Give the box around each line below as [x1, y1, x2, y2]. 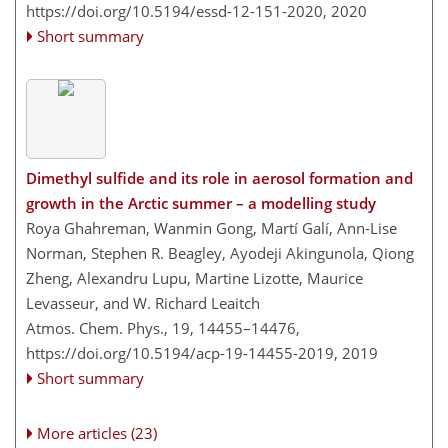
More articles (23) [37, 423, 158, 444]
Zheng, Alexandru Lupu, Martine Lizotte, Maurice [26, 268, 363, 289]
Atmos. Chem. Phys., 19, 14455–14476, [26, 318, 300, 339]
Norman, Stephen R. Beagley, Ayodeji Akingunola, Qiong [26, 243, 414, 264]
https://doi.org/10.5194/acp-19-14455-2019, [26, 343, 338, 364]
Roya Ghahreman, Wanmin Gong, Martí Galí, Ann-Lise [26, 218, 397, 239]
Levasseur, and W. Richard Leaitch [26, 293, 260, 314]
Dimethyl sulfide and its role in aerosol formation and [26, 168, 413, 189]
